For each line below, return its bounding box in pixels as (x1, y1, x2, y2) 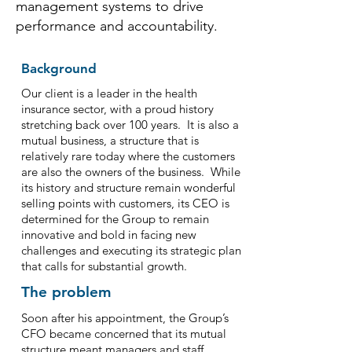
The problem (20, 283, 112, 301)
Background (20, 60, 97, 76)
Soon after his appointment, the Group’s (20, 310, 229, 325)
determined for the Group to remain (20, 211, 209, 226)
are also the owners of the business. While (20, 164, 240, 179)
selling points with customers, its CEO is (20, 196, 229, 211)
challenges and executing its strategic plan (20, 243, 241, 258)
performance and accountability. (16, 17, 218, 35)
